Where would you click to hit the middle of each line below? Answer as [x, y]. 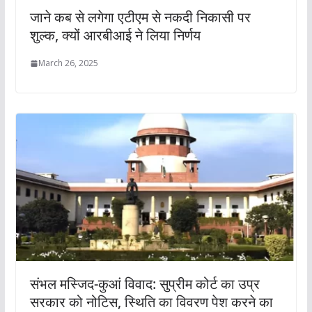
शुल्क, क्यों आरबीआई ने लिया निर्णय [115, 36]
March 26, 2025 [68, 63]
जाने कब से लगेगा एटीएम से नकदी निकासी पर [140, 17]
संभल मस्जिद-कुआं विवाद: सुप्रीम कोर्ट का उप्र [145, 283]
